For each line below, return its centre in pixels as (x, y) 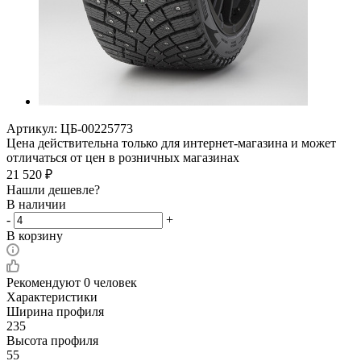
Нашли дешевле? (53, 189)
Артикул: (32, 128)
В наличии (36, 204)
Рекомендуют (45, 282)
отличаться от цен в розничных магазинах (123, 157)
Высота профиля (52, 340)
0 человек (110, 282)
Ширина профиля (55, 311)
